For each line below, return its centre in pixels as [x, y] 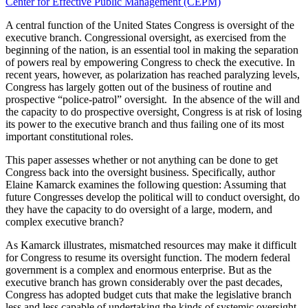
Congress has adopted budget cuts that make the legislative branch [148, 295]
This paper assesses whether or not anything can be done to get [142, 160]
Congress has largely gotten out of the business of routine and [139, 87]
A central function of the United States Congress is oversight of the [150, 25]
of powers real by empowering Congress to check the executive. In [150, 63]
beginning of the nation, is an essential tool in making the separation [152, 50]
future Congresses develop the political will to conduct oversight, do [153, 197]
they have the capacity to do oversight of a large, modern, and [139, 210]
